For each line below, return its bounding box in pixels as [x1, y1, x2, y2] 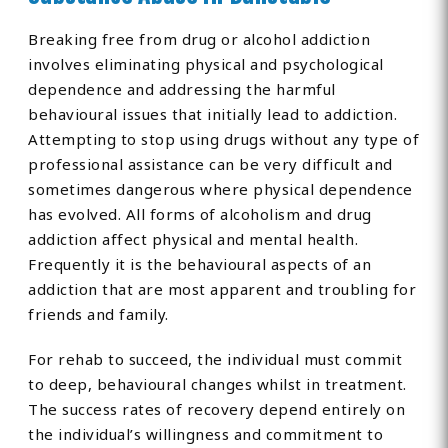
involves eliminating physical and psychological [28, 54, 384, 75]
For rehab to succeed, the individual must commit [28, 349, 403, 370]
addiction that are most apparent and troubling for [28, 279, 417, 300]
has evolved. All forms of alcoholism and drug [28, 204, 372, 225]
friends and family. [28, 304, 169, 325]
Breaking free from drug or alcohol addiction [28, 29, 371, 50]
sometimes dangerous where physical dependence [28, 179, 413, 200]
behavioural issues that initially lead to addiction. [28, 104, 398, 125]
